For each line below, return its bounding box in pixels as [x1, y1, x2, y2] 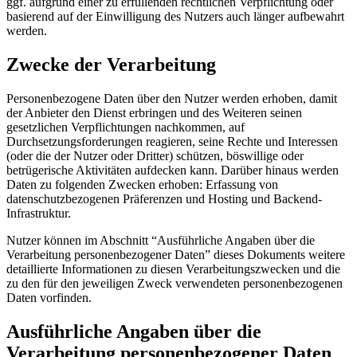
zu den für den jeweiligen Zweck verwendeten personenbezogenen [6, 276, 343, 290]
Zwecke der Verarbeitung [6, 53, 216, 75]
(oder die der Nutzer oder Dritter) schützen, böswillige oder [6, 148, 304, 163]
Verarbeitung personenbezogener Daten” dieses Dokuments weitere [6, 247, 345, 261]
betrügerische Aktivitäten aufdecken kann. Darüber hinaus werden [6, 163, 339, 177]
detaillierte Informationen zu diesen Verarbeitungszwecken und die [6, 261, 340, 276]
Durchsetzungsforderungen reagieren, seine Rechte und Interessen [6, 134, 338, 148]
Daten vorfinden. [6, 290, 92, 304]
